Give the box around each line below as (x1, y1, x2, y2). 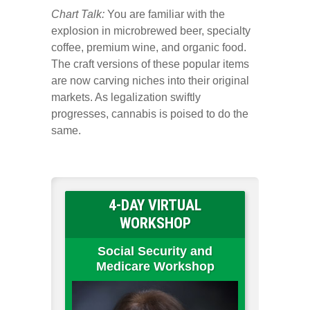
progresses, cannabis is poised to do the (51, 108, 248, 120)
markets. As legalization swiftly (51, 91, 201, 103)
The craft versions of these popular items (51, 58, 249, 70)
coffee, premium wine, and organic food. (51, 42, 246, 53)
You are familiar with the (104, 8, 225, 20)
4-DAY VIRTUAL (109, 197, 201, 214)
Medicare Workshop (95, 259, 215, 273)
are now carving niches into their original (51, 75, 249, 86)
